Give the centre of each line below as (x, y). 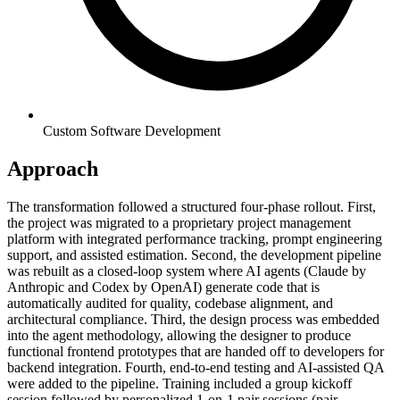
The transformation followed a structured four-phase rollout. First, (192, 207)
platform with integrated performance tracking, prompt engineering (195, 239)
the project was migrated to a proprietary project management (179, 223)
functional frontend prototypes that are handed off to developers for (196, 352)
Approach (53, 169)
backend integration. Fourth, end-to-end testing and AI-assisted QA (196, 368)
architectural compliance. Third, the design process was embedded (193, 320)
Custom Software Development (132, 131)
